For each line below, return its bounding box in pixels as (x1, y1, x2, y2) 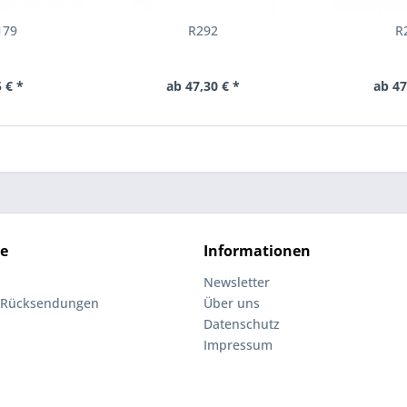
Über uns (203, 294, 260, 312)
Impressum (203, 336, 273, 353)
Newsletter (203, 273, 270, 291)
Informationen (203, 241, 311, 261)
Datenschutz (203, 315, 280, 333)
